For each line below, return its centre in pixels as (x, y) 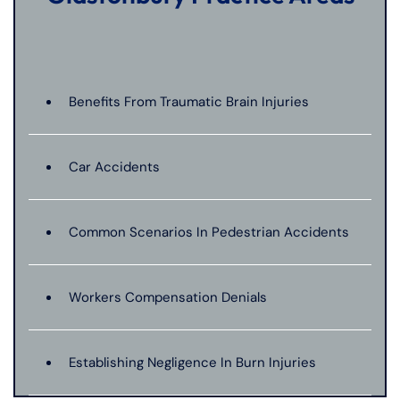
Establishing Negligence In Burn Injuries (192, 363)
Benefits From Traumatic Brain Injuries (189, 102)
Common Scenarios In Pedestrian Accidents (209, 233)
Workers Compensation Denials (168, 298)
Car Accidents (114, 167)
